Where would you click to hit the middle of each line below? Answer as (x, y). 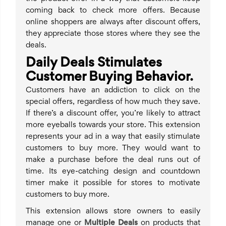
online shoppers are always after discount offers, (113, 22)
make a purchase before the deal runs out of (113, 160)
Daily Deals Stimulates (94, 64)
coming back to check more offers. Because (113, 11)
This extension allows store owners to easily (113, 212)
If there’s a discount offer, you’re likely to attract (113, 114)
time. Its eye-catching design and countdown (113, 172)
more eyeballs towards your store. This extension (113, 125)
